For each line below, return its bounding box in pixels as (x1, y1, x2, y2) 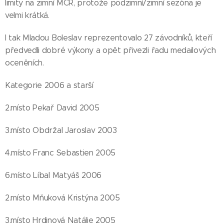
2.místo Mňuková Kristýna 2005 (5, 193, 120, 202)
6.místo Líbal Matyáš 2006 (5, 170, 101, 180)
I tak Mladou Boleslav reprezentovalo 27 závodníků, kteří (5, 33, 212, 42)
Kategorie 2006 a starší (5, 80, 93, 90)
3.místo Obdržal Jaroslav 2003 (5, 125, 117, 135)
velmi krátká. (5, 10, 49, 20)
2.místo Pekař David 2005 (5, 103, 99, 112)
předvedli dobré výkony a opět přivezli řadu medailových (5, 45, 216, 55)
